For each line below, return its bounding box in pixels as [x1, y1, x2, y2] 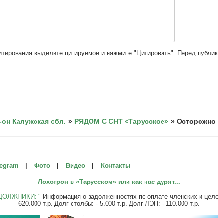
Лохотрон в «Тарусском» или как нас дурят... [38, 178, 180, 185]
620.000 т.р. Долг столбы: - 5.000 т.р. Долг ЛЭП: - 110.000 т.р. [18, 200, 200, 207]
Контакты [101, 162, 130, 169]
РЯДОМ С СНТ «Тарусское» [74, 117, 169, 125]
